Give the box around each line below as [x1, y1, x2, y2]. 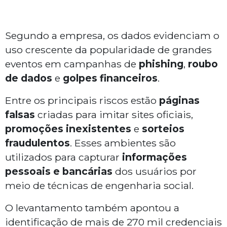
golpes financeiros [63, 72, 158, 85]
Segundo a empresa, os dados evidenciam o [5, 29, 219, 42]
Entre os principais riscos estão [5, 94, 159, 107]
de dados [5, 72, 52, 85]
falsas [5, 108, 35, 121]
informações [120, 151, 187, 164]
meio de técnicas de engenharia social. [5, 179, 194, 192]
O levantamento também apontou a [5, 202, 179, 214]
